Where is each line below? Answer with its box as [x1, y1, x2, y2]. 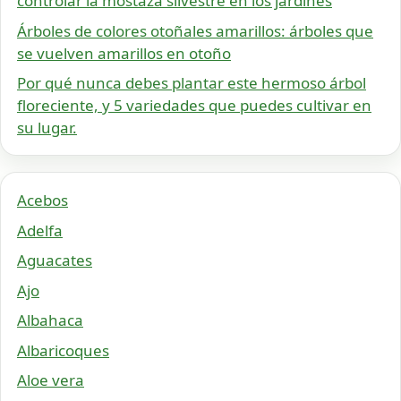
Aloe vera [17, 370, 84, 391]
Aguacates [17, 250, 92, 271]
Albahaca [17, 310, 83, 331]
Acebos [17, 190, 68, 211]
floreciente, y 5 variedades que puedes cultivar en [17, 95, 371, 116]
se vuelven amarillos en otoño [17, 42, 231, 64]
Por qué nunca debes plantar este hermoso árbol [17, 73, 366, 94]
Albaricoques [17, 339, 109, 361]
